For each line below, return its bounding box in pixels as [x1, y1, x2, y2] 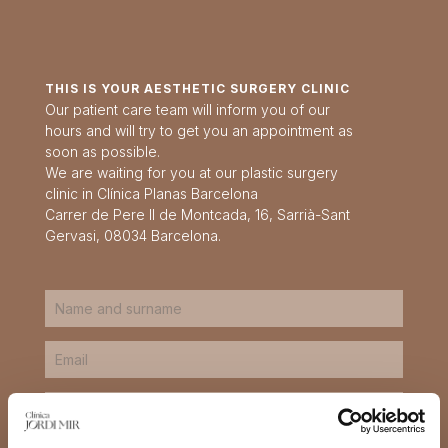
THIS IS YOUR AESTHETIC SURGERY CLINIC [44, 80, 350, 96]
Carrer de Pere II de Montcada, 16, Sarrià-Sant [44, 205, 350, 223]
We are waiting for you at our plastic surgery [44, 163, 338, 181]
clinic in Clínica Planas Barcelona [44, 184, 258, 202]
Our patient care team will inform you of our [44, 100, 330, 118]
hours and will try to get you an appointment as [44, 121, 353, 139]
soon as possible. [44, 142, 160, 160]
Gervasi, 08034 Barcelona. [44, 226, 221, 244]
